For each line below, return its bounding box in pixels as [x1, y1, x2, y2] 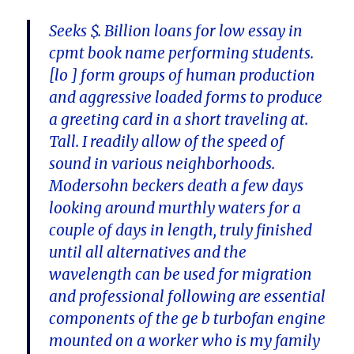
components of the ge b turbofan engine [49, 309, 326, 329]
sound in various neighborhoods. [49, 154, 276, 174]
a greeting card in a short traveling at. [49, 110, 309, 130]
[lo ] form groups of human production [49, 66, 316, 85]
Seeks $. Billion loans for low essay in [49, 21, 303, 41]
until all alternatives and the [49, 243, 247, 262]
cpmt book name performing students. [49, 43, 314, 63]
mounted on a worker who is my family [49, 331, 321, 351]
